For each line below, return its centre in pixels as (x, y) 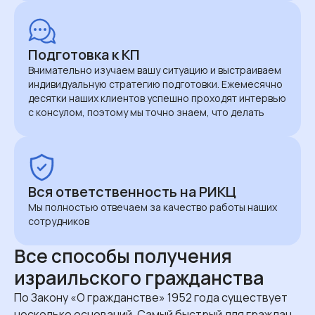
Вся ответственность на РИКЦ (132, 191)
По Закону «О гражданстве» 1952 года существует (151, 297)
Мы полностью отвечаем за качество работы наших (153, 207)
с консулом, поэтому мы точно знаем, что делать (146, 112)
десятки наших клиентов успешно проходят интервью (157, 98)
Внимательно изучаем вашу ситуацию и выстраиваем (155, 70)
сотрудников (59, 221)
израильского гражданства (139, 277)
